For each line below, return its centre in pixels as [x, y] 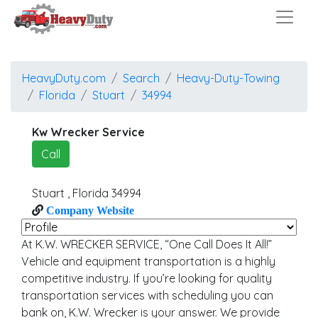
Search [141, 78]
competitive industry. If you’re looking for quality [147, 278]
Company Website [89, 210]
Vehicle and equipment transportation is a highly [148, 261]
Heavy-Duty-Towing [228, 78]
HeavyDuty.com [64, 78]
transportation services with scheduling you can [147, 295]
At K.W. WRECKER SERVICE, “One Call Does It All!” [147, 244]
